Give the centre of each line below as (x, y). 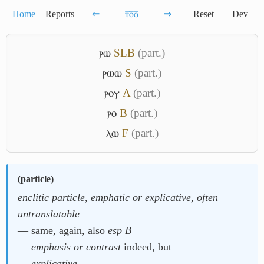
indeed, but (146, 247)
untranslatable (49, 214)
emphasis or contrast (76, 247)
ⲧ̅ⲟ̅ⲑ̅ (132, 14)
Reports (60, 14)
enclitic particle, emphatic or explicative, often (118, 197)
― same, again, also (63, 230)
